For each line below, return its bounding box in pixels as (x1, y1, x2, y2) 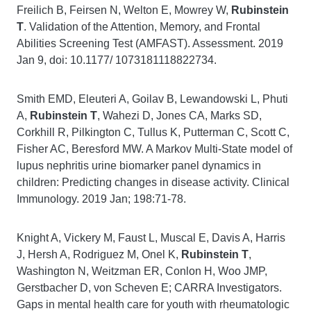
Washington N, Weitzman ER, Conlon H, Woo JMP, (17, 265, 267, 277)
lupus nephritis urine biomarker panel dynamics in (17, 160, 261, 171)
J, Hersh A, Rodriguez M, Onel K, (17, 249, 178, 260)
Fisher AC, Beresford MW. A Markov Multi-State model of (17, 143, 292, 155)
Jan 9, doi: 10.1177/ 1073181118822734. (17, 54, 217, 66)
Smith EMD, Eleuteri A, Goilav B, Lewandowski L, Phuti (17, 93, 288, 105)
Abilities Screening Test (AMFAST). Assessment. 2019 (17, 37, 283, 49)
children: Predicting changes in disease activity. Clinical (17, 176, 289, 188)
